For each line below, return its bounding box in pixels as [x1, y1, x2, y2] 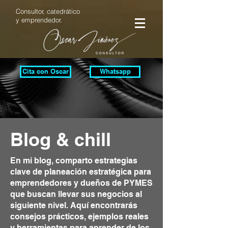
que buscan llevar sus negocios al [10, 189, 142, 199]
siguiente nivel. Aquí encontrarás [10, 201, 137, 210]
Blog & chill [10, 128, 111, 150]
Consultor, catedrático [16, 7, 80, 15]
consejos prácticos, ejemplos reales [10, 212, 149, 221]
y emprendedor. [16, 16, 62, 24]
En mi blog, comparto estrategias [10, 156, 137, 165]
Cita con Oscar [22, 68, 69, 75]
